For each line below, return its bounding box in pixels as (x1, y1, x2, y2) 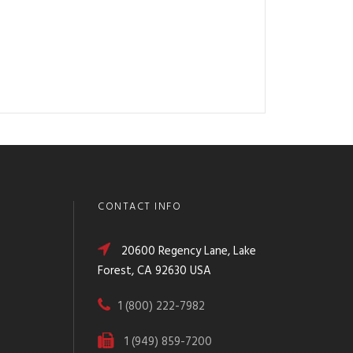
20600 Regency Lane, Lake (121, 242, 257, 261)
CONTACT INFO (98, 199, 182, 215)
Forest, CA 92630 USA (98, 262, 212, 281)
